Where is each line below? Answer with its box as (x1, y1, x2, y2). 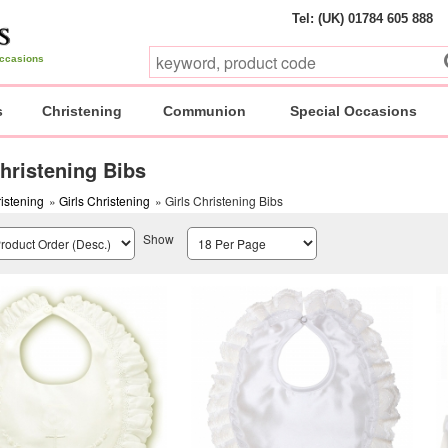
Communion (162, 103, 246, 119)
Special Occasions (289, 103, 417, 119)
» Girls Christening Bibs (154, 192, 283, 209)
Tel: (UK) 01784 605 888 (291, 11, 433, 26)
